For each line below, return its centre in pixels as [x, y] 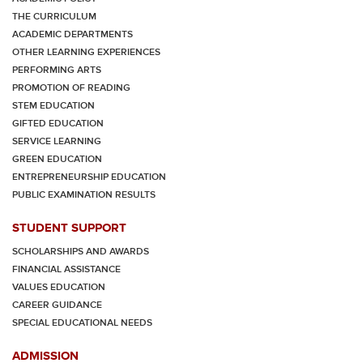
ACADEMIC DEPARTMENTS [73, 34]
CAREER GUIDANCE [57, 305]
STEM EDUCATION [53, 106]
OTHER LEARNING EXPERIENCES [86, 52]
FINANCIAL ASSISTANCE [66, 269]
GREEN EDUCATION [57, 159]
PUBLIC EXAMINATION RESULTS [84, 195]
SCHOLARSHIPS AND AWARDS [81, 252]
